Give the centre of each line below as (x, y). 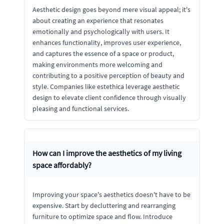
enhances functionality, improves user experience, (107, 42)
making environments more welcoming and (97, 64)
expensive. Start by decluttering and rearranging (104, 205)
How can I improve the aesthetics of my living (107, 153)
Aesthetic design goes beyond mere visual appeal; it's (111, 9)
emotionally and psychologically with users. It (101, 31)
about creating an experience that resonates (98, 20)
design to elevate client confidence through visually (109, 97)
